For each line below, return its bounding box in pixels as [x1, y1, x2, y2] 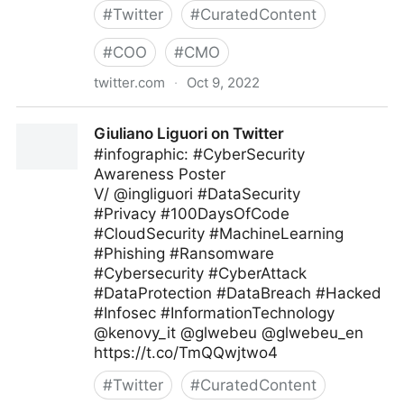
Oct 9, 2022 [187, 74, 260, 91]
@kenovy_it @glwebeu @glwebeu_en [94, 324, 363, 342]
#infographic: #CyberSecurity [94, 145, 305, 163]
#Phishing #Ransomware [94, 244, 274, 262]
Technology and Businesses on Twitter [16, 108, 296, 126]
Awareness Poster [94, 165, 225, 183]
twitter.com [94, 74, 165, 91]
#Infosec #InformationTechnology [94, 304, 335, 322]
